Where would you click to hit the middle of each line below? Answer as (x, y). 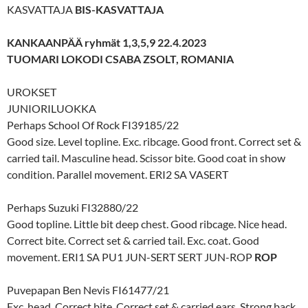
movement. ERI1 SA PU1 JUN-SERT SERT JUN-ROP (131, 256)
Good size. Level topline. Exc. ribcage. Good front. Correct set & (154, 141)
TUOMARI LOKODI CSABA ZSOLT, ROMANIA (120, 58)
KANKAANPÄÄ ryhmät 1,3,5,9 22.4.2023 (107, 42)
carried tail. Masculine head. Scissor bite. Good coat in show (146, 157)
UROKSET (32, 91)
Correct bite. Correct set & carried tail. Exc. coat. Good (133, 240)
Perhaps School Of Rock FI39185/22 (93, 124)
